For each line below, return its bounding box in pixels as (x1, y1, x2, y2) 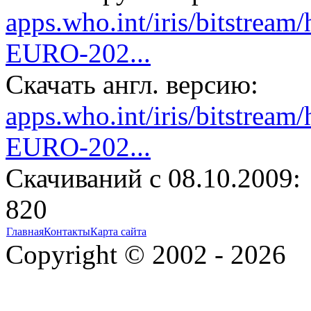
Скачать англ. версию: (6, 69, 258, 100)
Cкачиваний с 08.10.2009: (6, 163, 301, 194)
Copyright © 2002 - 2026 (6, 239, 286, 270)
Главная (6, 226, 44, 238)
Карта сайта (90, 226, 146, 238)
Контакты (44, 226, 90, 238)
